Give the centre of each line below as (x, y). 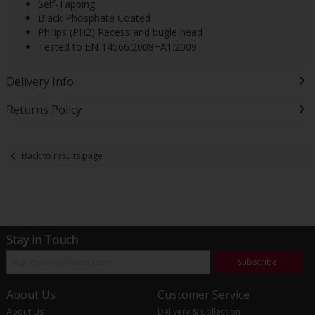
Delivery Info (40, 81)
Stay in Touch (42, 239)
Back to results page (63, 156)
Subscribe (258, 262)
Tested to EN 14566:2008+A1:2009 (117, 46)
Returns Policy (44, 109)
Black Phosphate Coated (94, 18)
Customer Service (203, 294)
